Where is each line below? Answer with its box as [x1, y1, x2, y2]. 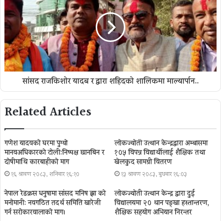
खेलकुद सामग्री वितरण [114, 156, 172, 168]
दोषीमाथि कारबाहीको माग [4, 156, 69, 168]
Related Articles [4, 102, 91, 122]
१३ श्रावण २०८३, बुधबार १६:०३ [121, 169, 187, 179]
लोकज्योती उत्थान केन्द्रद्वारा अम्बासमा [114, 138, 208, 149]
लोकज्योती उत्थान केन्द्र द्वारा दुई [114, 188, 195, 199]
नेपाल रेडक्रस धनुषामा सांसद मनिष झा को [4, 188, 106, 199]
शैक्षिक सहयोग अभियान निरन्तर [114, 207, 192, 218]
